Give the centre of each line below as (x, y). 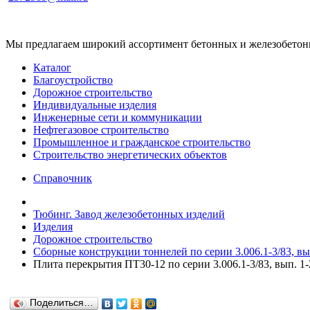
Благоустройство (73, 80)
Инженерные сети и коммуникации (118, 117)
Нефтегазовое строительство (101, 130)
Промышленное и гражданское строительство (142, 142)
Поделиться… (62, 303)
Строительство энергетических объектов (130, 155)
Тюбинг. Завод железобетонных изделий (129, 214)
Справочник (63, 178)
